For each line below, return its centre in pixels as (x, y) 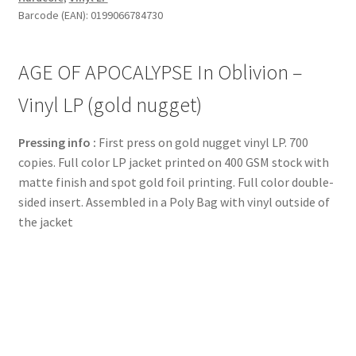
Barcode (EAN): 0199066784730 (90, 15)
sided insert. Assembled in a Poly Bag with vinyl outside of (174, 202)
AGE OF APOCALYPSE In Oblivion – (160, 73)
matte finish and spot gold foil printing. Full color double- (176, 182)
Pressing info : (57, 143)
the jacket (45, 222)
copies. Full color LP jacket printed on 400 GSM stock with (173, 163)
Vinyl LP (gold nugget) (110, 105)
